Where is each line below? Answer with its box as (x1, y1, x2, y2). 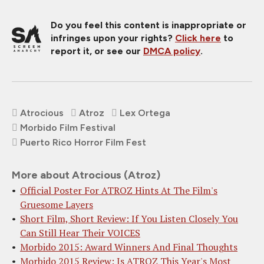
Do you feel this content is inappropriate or (51, 19, 246, 31)
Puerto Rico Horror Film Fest (20, 137, 146, 148)
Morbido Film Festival (20, 122, 115, 133)
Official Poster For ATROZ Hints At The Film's (20, 184, 217, 197)
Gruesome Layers (20, 198, 93, 211)
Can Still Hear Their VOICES (20, 226, 140, 239)
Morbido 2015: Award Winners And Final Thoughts (20, 240, 237, 253)
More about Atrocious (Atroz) (12, 169, 160, 181)
